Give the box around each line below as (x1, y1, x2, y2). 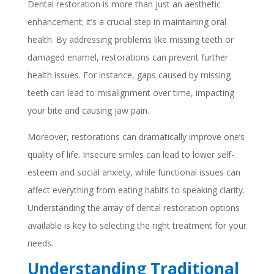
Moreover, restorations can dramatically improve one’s (27, 131, 245, 143)
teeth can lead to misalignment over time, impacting (27, 87, 234, 98)
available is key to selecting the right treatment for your (27, 220, 246, 231)
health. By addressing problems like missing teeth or (27, 34, 234, 45)
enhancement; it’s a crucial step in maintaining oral (27, 16, 226, 28)
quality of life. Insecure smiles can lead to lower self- (27, 149, 234, 160)
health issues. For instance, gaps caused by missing (27, 69, 231, 81)
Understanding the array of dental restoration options (27, 202, 240, 213)
